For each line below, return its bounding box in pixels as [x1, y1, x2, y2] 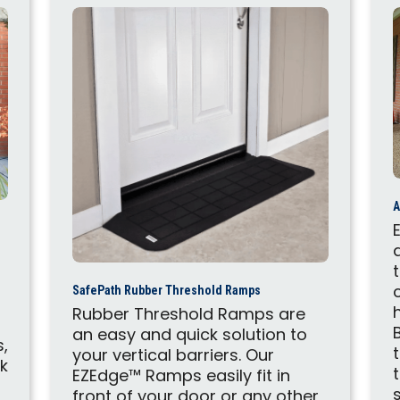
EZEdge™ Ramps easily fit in [72, 363, 291, 390]
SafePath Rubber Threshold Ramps [72, 283, 262, 298]
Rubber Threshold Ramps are [72, 302, 306, 329]
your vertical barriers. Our [72, 343, 275, 370]
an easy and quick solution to [72, 322, 308, 349]
